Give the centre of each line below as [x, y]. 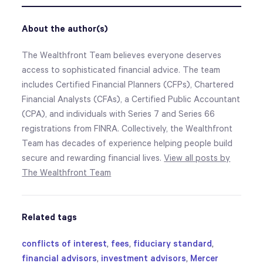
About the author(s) [65, 29]
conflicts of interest [65, 244]
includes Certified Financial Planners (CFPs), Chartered [128, 85]
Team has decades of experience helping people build [127, 144]
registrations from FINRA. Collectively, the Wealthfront [127, 129]
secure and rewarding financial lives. [93, 158]
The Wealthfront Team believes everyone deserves [122, 55]
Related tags [50, 218]
